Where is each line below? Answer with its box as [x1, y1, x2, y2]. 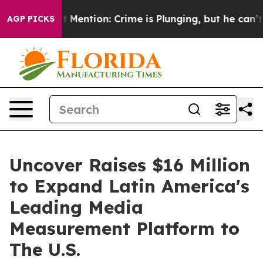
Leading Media [9, 196, 143, 218]
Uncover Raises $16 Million [9, 154, 250, 176]
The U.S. [9, 238, 80, 261]
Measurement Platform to [9, 217, 240, 240]
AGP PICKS [7, 14, 55, 24]
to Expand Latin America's [9, 175, 249, 197]
